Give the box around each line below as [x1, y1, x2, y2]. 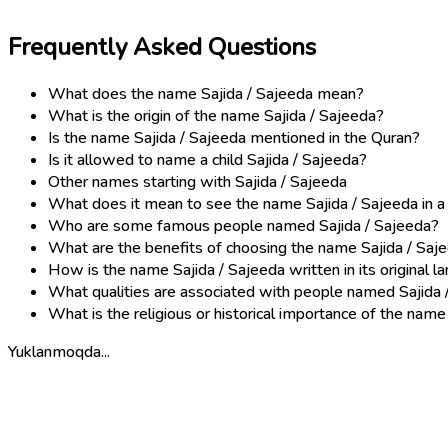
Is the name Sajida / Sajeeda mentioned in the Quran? [48, 126, 420, 149]
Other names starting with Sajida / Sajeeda [48, 170, 347, 193]
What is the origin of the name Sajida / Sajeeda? [48, 104, 384, 127]
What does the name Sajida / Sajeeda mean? [48, 82, 364, 105]
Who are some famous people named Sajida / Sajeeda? [48, 214, 439, 237]
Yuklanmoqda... [8, 340, 110, 363]
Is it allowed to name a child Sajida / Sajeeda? [48, 148, 367, 171]
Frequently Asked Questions [8, 30, 316, 63]
